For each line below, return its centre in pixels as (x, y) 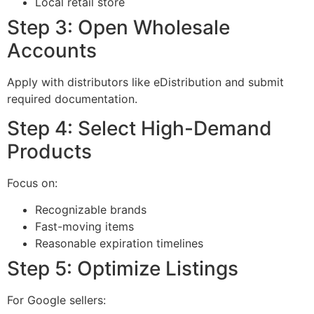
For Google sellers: (56, 300)
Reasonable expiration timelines (119, 244)
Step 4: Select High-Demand (139, 128)
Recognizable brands (91, 210)
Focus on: (32, 183)
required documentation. (72, 98)
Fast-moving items (84, 227)
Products (49, 151)
